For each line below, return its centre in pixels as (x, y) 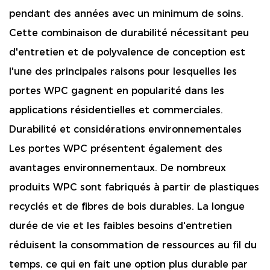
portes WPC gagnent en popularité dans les (117, 90)
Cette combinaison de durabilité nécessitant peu (129, 33)
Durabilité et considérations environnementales (125, 129)
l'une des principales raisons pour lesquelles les (123, 71)
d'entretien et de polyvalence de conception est (127, 52)
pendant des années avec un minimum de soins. (126, 13)
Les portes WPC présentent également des (116, 148)
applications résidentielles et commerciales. (116, 110)
